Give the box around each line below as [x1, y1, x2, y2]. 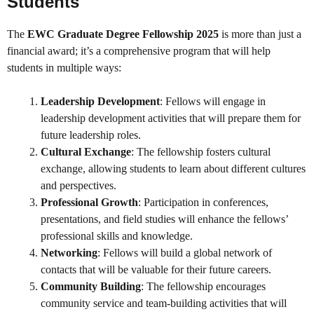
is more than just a [219, 28, 301, 41]
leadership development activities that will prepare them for [41, 112, 301, 125]
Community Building [41, 280, 141, 293]
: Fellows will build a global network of [97, 247, 272, 259]
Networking [41, 247, 97, 259]
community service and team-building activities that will [41, 297, 287, 310]
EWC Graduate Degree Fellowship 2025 [27, 28, 219, 41]
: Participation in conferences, [138, 196, 268, 209]
